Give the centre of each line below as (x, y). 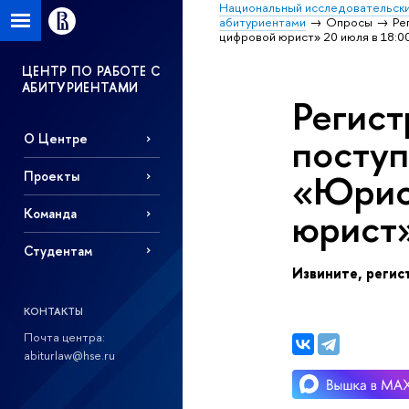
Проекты (51, 176)
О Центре (55, 139)
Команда (50, 214)
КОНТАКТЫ (53, 312)
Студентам (58, 250)
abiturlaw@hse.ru (69, 355)
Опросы (350, 22)
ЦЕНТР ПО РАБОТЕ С (91, 71)
